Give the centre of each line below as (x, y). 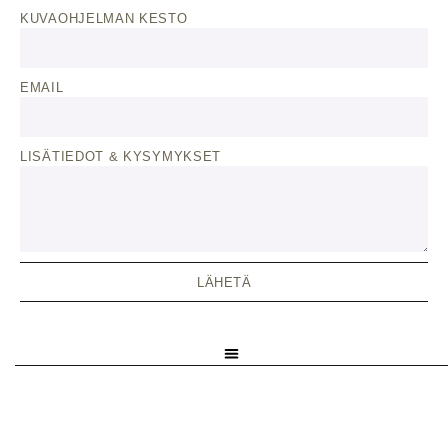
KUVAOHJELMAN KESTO (104, 18)
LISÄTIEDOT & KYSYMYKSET (121, 156)
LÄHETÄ (224, 282)
